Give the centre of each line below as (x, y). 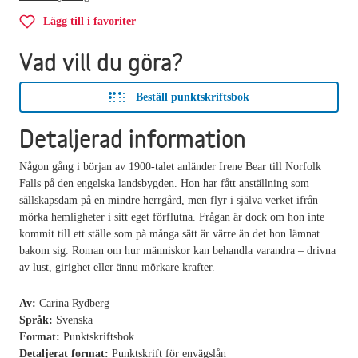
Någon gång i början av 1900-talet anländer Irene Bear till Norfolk (170, 166)
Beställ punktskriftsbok (193, 97)
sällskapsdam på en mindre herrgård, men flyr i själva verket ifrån (169, 200)
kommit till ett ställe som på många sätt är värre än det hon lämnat (169, 233)
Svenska (74, 320)
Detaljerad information (133, 138)
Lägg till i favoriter (89, 21)
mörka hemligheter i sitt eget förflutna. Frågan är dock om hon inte (172, 217)
